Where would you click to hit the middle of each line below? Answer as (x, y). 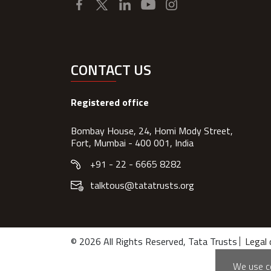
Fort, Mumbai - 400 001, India (132, 143)
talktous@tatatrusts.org (142, 185)
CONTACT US (111, 70)
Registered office (110, 102)
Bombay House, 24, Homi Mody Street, (152, 131)
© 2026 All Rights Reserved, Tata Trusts (155, 241)
